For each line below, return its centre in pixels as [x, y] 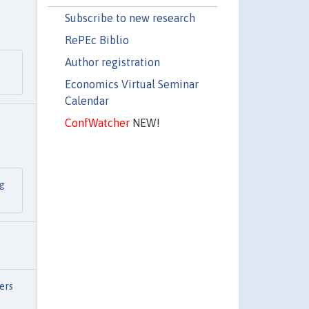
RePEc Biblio [97, 40]
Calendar [87, 100]
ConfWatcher [97, 122]
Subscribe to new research [130, 18]
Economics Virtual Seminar [131, 84]
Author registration [112, 62]
